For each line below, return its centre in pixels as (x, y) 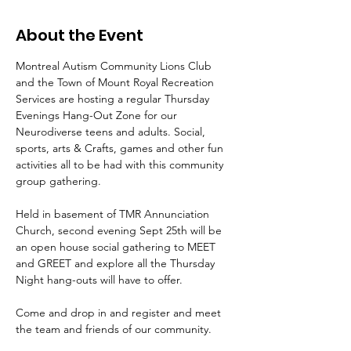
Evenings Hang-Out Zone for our (98, 115)
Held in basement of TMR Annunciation (114, 214)
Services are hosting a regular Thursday (114, 99)
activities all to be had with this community (121, 165)
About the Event (80, 35)
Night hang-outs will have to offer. (101, 280)
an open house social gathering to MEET (117, 247)
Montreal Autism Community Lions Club (115, 66)
